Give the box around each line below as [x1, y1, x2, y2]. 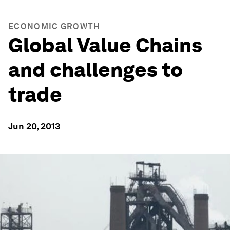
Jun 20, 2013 [8, 121, 60, 131]
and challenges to [8, 57, 183, 82]
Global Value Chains [8, 33, 202, 57]
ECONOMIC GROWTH [8, 22, 100, 31]
